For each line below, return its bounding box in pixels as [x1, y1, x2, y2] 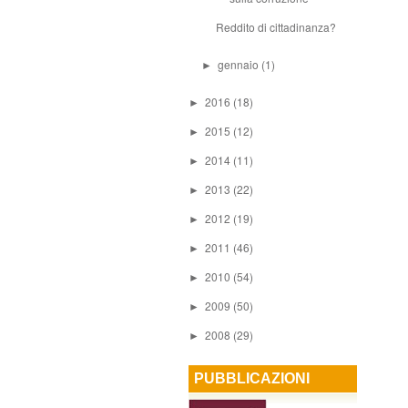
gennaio [218, 56, 262, 72]
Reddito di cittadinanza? [215, 19, 336, 35]
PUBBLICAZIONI [194, 371, 310, 386]
